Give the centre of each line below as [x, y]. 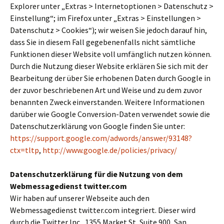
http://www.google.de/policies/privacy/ [110, 150]
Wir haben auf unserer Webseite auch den [80, 198]
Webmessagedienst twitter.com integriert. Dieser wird [103, 210]
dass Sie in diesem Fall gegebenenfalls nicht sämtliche [103, 42]
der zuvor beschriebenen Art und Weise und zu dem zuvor [106, 90]
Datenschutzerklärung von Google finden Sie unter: [97, 126]
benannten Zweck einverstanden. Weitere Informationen [107, 102]
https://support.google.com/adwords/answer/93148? [101, 138]
